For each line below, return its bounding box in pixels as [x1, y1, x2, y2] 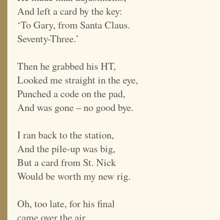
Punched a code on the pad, [17, 86, 125, 101]
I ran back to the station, [17, 128, 114, 142]
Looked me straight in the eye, [17, 73, 138, 87]
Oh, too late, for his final [17, 196, 115, 211]
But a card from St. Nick [17, 155, 116, 169]
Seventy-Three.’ [17, 31, 79, 46]
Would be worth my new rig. [17, 169, 131, 183]
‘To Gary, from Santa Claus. [17, 18, 130, 32]
